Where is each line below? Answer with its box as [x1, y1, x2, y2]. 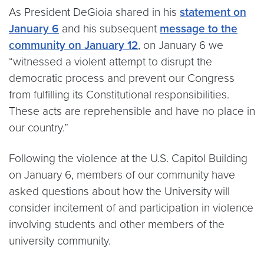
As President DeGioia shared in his [9, 5, 180, 19]
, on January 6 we [138, 38, 223, 52]
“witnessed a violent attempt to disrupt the [9, 55, 212, 68]
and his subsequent [59, 22, 160, 35]
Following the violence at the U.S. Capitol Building [9, 151, 247, 165]
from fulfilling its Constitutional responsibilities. [9, 88, 229, 101]
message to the [160, 22, 237, 35]
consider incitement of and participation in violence [9, 201, 253, 214]
